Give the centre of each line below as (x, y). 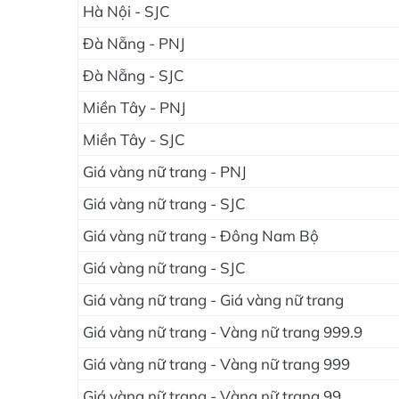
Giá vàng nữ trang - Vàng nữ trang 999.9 (223, 332)
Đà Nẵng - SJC (134, 75)
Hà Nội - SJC (126, 11)
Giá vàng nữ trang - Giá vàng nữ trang (213, 300)
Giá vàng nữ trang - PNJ (165, 171)
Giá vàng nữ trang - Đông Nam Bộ (201, 236)
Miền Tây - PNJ (134, 107)
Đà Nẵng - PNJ (134, 43)
